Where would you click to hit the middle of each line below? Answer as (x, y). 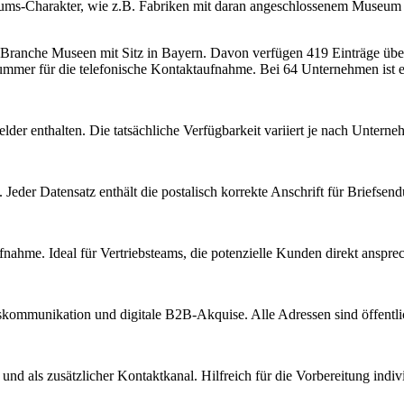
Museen (74, 52)
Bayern (182, 52)
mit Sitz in (129, 52)
